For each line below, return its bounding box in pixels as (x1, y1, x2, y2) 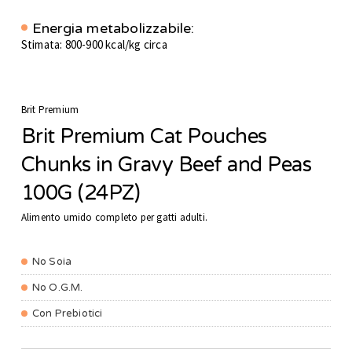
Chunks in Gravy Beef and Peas (20, 152, 312, 178)
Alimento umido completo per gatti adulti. (20, 211, 208, 225)
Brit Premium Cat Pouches (20, 124, 267, 149)
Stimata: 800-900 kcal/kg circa (20, 37, 167, 53)
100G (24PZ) (20, 181, 141, 206)
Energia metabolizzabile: (31, 20, 195, 38)
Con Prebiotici (31, 307, 103, 321)
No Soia (31, 255, 72, 269)
